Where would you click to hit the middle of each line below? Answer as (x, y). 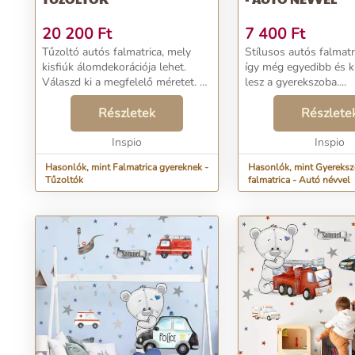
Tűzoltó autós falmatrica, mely (116, 52)
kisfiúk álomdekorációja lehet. (114, 67)
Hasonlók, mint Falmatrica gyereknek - (127, 167)
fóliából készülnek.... (91, 112)
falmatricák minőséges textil (111, 97)
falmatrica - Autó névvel (299, 180)
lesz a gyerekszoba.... (296, 82)
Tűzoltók (64, 180)
